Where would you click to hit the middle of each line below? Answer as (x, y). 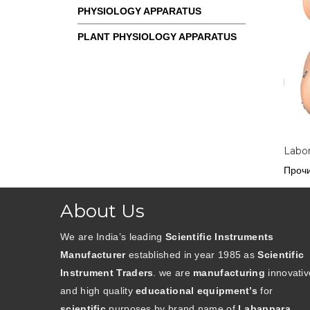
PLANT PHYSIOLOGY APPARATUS (157, 37)
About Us (102, 211)
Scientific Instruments (219, 237)
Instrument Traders (107, 273)
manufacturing (229, 273)
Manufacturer (93, 255)
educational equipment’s (197, 291)
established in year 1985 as (192, 255)
